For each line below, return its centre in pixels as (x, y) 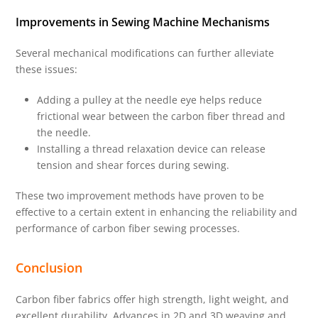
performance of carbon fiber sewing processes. (128, 229)
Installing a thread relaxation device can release (152, 149)
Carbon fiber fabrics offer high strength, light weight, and (153, 300)
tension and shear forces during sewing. (133, 165)
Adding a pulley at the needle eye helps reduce (150, 100)
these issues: (47, 70)
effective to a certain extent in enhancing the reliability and (157, 212)
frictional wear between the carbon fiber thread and (161, 116)
